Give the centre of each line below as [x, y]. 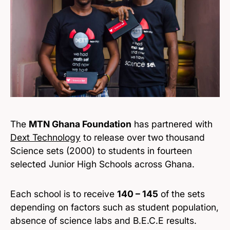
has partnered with [172, 124]
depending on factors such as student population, [114, 207]
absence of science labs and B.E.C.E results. [103, 220]
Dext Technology [45, 137]
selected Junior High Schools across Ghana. [102, 164]
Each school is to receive [64, 194]
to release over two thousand [143, 137]
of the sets [181, 194]
